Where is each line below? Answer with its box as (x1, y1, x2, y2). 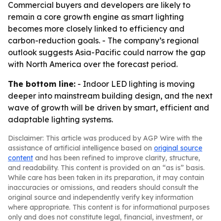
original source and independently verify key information (8, 193, 193, 202)
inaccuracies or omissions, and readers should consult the (8, 183, 198, 192)
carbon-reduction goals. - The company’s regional (8, 36, 199, 45)
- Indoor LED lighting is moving (75, 79, 195, 89)
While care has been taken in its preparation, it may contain (8, 173, 204, 182)
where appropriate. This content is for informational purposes (8, 203, 210, 212)
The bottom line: (8, 79, 75, 89)
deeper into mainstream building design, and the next (8, 91, 213, 101)
